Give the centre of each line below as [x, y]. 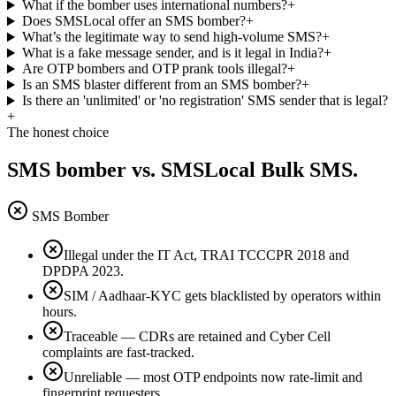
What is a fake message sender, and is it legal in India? [172, 53]
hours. [60, 312]
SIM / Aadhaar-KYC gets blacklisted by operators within [222, 296]
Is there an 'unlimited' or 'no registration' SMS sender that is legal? [205, 101]
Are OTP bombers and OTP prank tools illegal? [154, 69]
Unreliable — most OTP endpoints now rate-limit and [213, 377]
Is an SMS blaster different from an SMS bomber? [161, 85]
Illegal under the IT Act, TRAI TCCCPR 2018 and [206, 255]
